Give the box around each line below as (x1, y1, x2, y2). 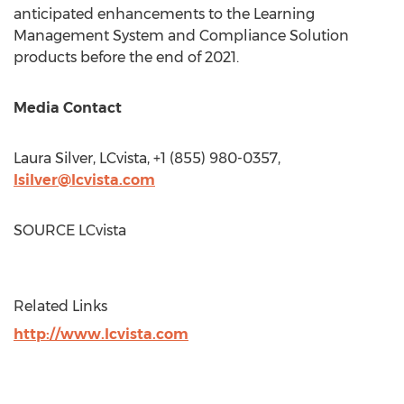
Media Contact (14, 99, 122, 116)
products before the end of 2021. (14, 49, 239, 66)
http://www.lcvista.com (14, 326, 188, 343)
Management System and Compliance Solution (14, 27, 349, 44)
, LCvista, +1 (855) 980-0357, (93, 150, 280, 167)
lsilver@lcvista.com (14, 171, 155, 188)
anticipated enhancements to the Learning (14, 5, 315, 23)
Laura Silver (14, 150, 93, 167)
